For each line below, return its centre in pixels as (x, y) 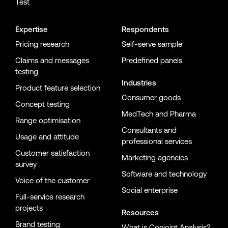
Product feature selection (58, 88)
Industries (139, 83)
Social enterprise (150, 190)
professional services (157, 141)
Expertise (32, 30)
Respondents (145, 30)
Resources (140, 213)
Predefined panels (152, 61)
